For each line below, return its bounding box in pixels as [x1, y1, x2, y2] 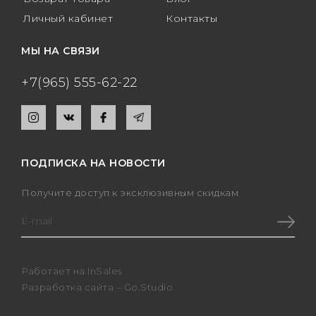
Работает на [21, 265, 87, 277]
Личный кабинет [23, 12, 113, 25]
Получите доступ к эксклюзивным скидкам [21, 187, 238, 199]
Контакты [166, 12, 217, 25]
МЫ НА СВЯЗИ [21, 44, 100, 58]
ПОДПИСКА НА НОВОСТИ [21, 157, 166, 170]
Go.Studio [123, 281, 173, 293]
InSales [87, 265, 122, 277]
